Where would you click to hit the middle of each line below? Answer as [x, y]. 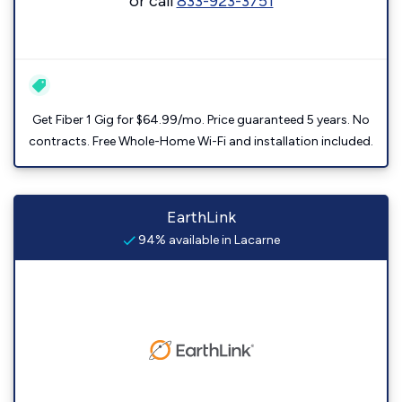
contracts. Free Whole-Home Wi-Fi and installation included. [201, 141]
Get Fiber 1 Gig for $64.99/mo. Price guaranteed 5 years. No [201, 120]
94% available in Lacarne [207, 240]
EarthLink [201, 217]
